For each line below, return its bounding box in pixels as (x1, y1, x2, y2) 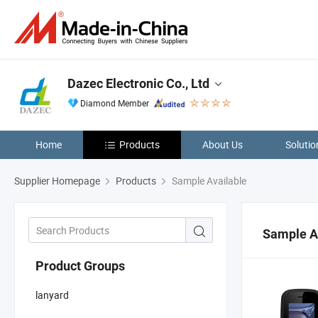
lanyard (35, 287, 69, 302)
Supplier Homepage (14, 174, 100, 187)
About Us (202, 138, 243, 151)
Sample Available (170, 174, 246, 187)
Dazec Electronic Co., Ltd (67, 76, 209, 91)
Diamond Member (80, 97, 149, 109)
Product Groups (35, 258, 125, 273)
